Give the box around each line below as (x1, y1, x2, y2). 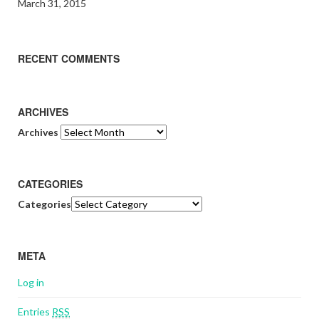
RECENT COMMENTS (18, 51, 120, 66)
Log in (18, 276, 44, 288)
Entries (18, 305, 52, 318)
